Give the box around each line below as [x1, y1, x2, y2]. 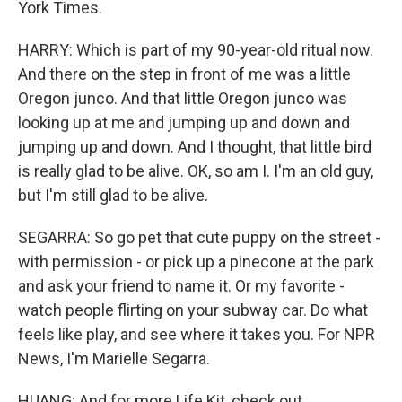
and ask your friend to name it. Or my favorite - [18, 275, 345, 295]
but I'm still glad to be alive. [18, 185, 208, 205]
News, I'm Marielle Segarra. [18, 348, 210, 368]
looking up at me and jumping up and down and [18, 112, 350, 132]
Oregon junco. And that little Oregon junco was [18, 88, 347, 108]
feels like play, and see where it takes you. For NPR [18, 324, 375, 344]
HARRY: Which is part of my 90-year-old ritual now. [18, 39, 373, 59]
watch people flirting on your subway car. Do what [18, 300, 368, 319]
